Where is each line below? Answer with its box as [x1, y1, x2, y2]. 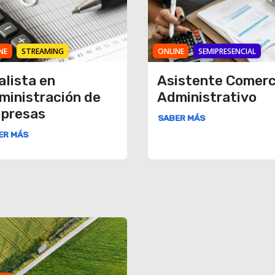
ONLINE [157, 45, 184, 56]
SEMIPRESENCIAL [198, 45, 256, 56]
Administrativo [157, 88, 257, 106]
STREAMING [21, 45, 64, 56]
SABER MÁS [158, 112, 206, 123]
